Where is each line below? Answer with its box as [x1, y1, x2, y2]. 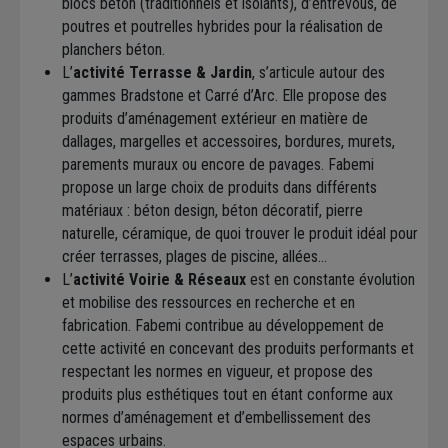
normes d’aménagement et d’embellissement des [62, 407, 371, 427]
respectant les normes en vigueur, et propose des [62, 361, 373, 381]
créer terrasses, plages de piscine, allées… [62, 246, 327, 266]
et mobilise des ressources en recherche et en [62, 292, 355, 312]
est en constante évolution [246, 269, 415, 289]
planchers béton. [62, 39, 165, 59]
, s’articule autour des [252, 62, 385, 82]
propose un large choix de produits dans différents [62, 177, 377, 197]
